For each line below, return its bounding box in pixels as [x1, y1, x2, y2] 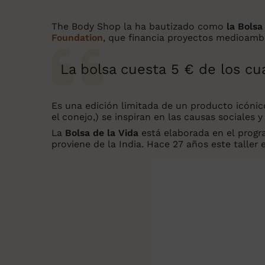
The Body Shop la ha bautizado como [51, 21, 227, 33]
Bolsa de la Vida [65, 127, 138, 139]
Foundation [51, 32, 103, 44]
